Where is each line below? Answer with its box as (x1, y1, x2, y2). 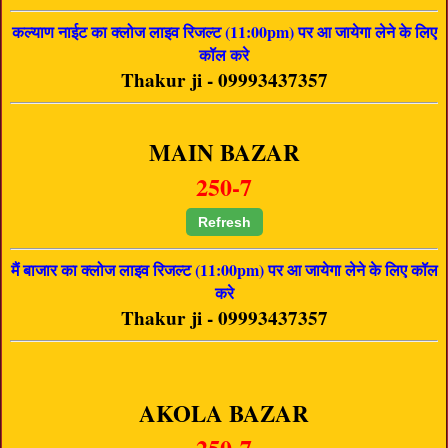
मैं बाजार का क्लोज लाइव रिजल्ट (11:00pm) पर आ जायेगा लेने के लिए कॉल (10, 258, 438, 282)
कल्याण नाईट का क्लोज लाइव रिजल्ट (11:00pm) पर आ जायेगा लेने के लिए (11, 20, 437, 44)
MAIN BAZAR (148, 135, 300, 170)
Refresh (197, 214, 251, 231)
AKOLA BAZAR (139, 396, 309, 431)
